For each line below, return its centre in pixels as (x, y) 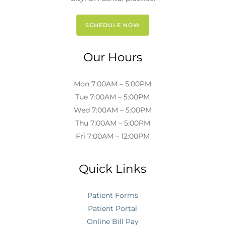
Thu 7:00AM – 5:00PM (113, 123)
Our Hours (113, 57)
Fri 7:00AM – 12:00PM (113, 136)
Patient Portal (113, 208)
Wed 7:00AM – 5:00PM (113, 110)
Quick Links (113, 168)
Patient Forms (113, 195)
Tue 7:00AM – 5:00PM (113, 97)
